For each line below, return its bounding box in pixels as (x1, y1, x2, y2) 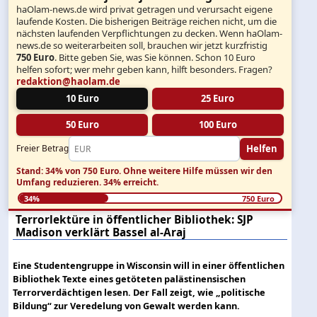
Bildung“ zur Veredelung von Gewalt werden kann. (13, 299, 241, 312)
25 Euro (201, 92, 235, 105)
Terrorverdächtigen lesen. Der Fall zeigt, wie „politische (13, 285, 266, 299)
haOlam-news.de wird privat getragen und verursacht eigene (16, 3, 273, 16)
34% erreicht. (103, 175, 159, 188)
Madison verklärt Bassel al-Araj (16, 224, 187, 240)
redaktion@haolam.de (16, 75, 121, 88)
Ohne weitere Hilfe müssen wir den (121, 164, 273, 177)
